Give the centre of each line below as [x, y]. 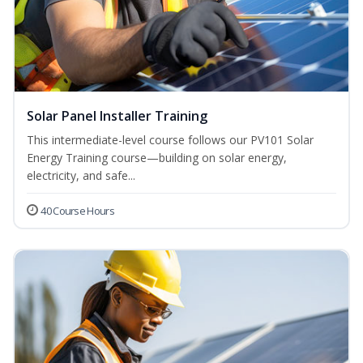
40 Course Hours [77, 211]
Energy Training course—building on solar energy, [157, 158]
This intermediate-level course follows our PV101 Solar [170, 140]
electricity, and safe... [81, 176]
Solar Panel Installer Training [117, 116]
